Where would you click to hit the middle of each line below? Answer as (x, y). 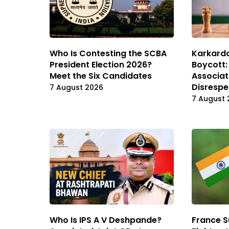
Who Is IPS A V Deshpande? (106, 220)
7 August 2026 (76, 88)
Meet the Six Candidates (101, 76)
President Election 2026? (101, 65)
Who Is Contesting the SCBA (108, 54)
